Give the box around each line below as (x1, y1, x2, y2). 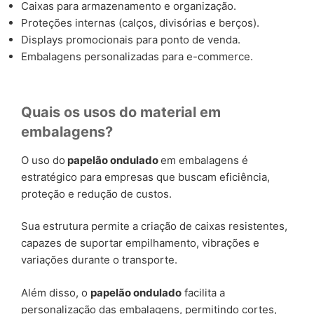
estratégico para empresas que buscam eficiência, (21, 170, 270, 184)
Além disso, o (21, 285, 90, 299)
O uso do (21, 153, 65, 167)
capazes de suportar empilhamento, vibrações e (21, 236, 259, 250)
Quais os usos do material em (21, 103, 221, 121)
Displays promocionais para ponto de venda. (21, 33, 240, 47)
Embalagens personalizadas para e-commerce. (21, 50, 253, 64)
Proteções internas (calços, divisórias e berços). (21, 16, 259, 30)
